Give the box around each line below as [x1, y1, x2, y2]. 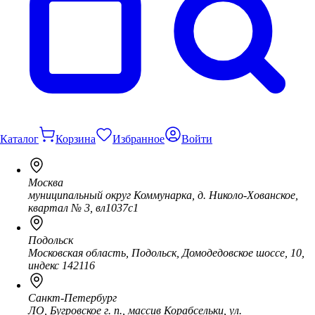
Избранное [112, 132, 165, 145]
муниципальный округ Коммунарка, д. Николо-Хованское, [28, 188, 298, 201]
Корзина [56, 132, 96, 145]
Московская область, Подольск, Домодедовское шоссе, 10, [28, 246, 304, 259]
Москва [28, 176, 63, 188]
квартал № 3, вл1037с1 [28, 201, 139, 214]
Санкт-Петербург [28, 291, 117, 304]
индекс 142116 [28, 259, 95, 271]
